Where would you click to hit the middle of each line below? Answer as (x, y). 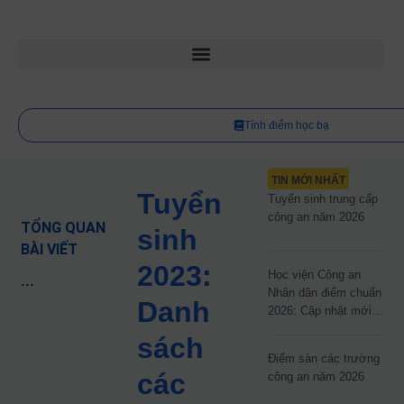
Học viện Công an (314, 274)
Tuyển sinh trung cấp (322, 199)
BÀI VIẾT (49, 249)
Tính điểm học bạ (286, 125)
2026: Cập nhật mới (319, 310)
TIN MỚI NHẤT (308, 180)
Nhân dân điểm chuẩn (324, 292)
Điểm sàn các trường (323, 358)
